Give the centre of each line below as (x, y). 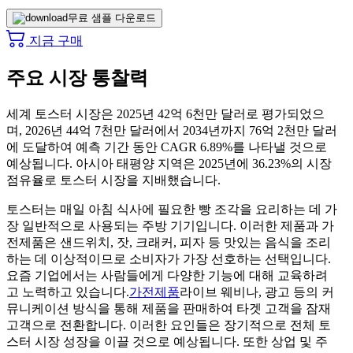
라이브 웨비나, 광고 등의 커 (257, 292)
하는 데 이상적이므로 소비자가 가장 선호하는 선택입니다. (169, 258)
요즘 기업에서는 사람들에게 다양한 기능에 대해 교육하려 (167, 275)
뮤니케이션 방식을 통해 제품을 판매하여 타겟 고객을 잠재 (169, 308)
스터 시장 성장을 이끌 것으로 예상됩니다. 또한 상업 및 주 (167, 341)
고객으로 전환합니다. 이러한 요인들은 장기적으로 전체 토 (169, 325)
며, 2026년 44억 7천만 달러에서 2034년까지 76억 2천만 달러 (172, 130)
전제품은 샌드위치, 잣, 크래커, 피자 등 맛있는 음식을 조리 (169, 242)
